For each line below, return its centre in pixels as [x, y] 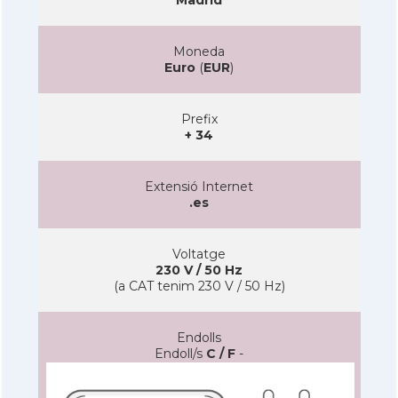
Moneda [199, 51]
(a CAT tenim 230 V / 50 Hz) [199, 286]
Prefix [199, 119]
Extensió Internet [199, 186]
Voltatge [199, 254]
